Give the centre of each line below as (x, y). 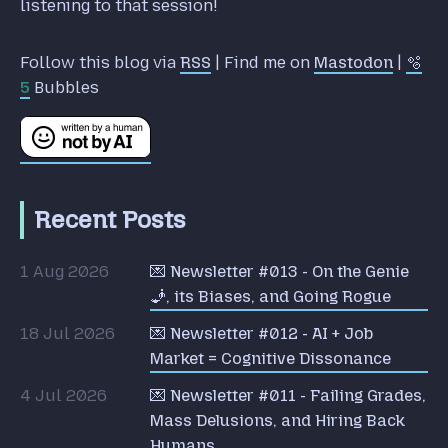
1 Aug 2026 (64, 271)
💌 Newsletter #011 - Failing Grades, (288, 395)
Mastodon (353, 62)
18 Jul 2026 (67, 333)
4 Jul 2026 (63, 395)
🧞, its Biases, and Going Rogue (270, 296)
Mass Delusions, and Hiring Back (277, 420)
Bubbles (64, 87)
